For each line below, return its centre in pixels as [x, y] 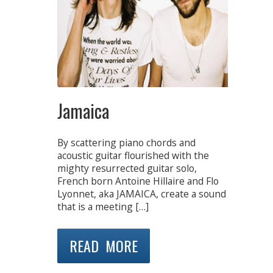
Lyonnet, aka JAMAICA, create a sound [142, 194]
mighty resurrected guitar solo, [127, 168]
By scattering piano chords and [126, 143]
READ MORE [104, 245]
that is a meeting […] [103, 207]
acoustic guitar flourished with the [133, 156]
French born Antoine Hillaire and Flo [138, 181]
